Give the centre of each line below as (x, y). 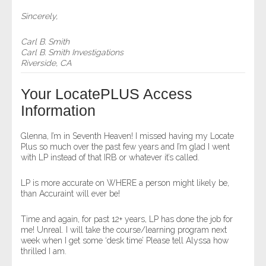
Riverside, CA (46, 63)
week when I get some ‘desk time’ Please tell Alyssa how (125, 240)
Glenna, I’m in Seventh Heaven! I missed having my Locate (127, 136)
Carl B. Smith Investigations (72, 52)
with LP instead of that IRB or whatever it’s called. (110, 157)
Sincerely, (39, 16)
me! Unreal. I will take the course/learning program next (124, 230)
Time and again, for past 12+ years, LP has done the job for (127, 219)
